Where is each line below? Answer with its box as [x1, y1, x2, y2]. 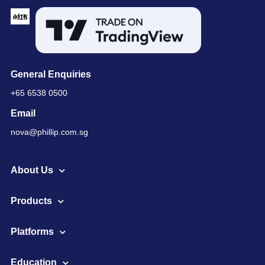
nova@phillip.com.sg [11, 127, 88, 137]
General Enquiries [11, 69, 91, 80]
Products [11, 196, 52, 206]
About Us [11, 165, 53, 176]
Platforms [11, 227, 54, 237]
